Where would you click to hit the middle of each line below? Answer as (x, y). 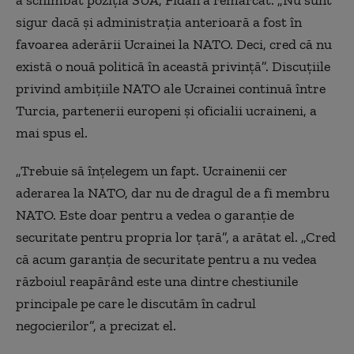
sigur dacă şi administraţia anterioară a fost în (159, 22)
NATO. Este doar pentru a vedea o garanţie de (155, 215)
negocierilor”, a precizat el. (96, 326)
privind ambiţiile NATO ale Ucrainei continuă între (171, 88)
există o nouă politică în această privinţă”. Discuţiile (173, 66)
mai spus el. (52, 133)
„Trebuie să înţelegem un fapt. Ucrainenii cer (152, 171)
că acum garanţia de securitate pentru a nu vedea (166, 259)
